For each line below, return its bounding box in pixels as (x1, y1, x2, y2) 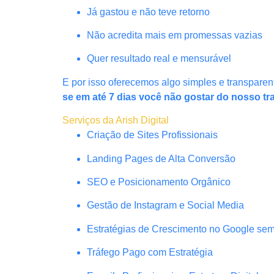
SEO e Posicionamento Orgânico (87, 176, 231, 187)
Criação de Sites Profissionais (87, 130, 218, 141)
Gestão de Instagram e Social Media (87, 200, 244, 211)
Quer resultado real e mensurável (87, 53, 231, 64)
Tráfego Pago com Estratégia (87, 247, 213, 258)
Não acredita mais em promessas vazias (87, 30, 262, 41)
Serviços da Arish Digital (62, 115, 171, 126)
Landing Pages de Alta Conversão (87, 153, 235, 164)
